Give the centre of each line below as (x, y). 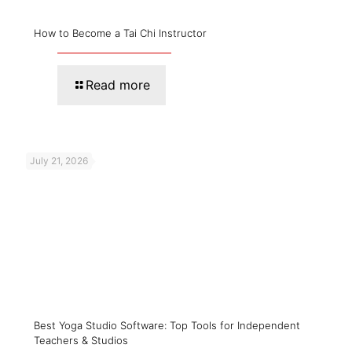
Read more (118, 84)
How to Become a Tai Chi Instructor (120, 33)
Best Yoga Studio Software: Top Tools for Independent (167, 325)
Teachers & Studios (81, 340)
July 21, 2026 (59, 160)
